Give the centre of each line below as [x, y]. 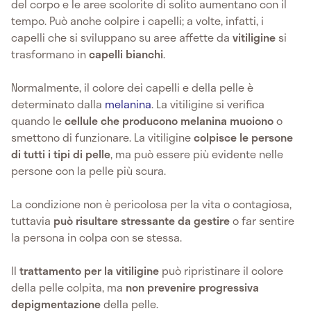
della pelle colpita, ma [68, 287]
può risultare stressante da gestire [143, 220]
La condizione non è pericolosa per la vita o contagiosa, [151, 203]
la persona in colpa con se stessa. [96, 237]
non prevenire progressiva [192, 287]
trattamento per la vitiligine [89, 270]
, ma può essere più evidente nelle [197, 153]
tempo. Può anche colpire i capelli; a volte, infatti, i [137, 20]
